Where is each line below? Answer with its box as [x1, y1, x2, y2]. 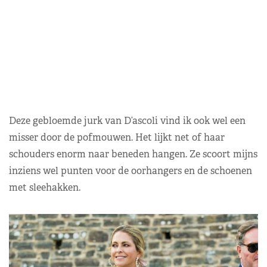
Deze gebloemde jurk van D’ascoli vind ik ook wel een [9, 114, 246, 127]
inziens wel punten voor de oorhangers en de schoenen [9, 164, 252, 177]
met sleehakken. [9, 181, 80, 194]
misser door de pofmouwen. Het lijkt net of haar [9, 131, 225, 144]
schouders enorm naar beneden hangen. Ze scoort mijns [9, 147, 257, 160]
